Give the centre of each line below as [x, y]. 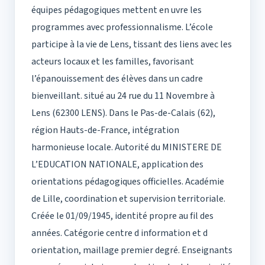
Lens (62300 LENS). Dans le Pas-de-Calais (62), [123, 113]
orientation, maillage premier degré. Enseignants [132, 251]
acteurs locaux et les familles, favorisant [113, 62]
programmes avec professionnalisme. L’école [122, 28]
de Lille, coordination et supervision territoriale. [128, 199]
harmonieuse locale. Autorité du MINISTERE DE [127, 148]
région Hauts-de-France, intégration [105, 130]
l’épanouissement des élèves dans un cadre [117, 79]
